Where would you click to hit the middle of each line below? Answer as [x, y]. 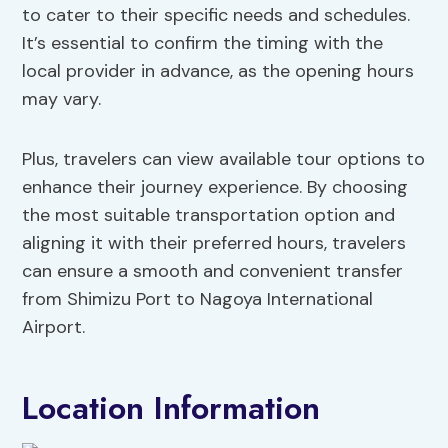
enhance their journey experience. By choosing [215, 187]
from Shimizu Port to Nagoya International [198, 299]
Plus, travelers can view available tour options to [224, 159]
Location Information [171, 408]
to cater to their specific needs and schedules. [216, 15]
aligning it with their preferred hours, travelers [214, 243]
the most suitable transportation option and [209, 215]
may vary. [62, 99]
